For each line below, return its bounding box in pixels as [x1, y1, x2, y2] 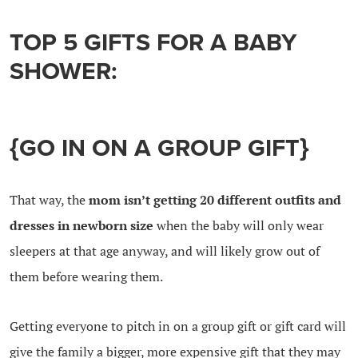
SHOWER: [9, 56, 117, 86]
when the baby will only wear [153, 216, 324, 234]
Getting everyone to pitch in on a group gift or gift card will [9, 316, 346, 335]
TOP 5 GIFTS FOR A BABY [9, 27, 296, 58]
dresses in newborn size [9, 216, 153, 234]
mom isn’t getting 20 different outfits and [88, 190, 341, 209]
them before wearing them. [9, 267, 163, 285]
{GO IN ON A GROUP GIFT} [9, 133, 309, 163]
